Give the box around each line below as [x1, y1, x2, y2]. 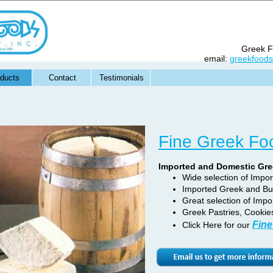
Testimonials [99, 73, 144, 82]
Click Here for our [182, 220, 252, 230]
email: [204, 54, 230, 63]
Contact [49, 73, 76, 82]
